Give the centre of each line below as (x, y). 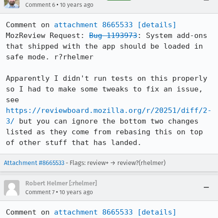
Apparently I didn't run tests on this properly (107, 78)
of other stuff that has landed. (74, 143)
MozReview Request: (47, 36)
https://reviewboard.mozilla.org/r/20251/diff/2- (109, 110)
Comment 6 (40, 5)
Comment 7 (40, 192)
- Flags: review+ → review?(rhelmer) (115, 163)
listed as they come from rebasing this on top (104, 132)
